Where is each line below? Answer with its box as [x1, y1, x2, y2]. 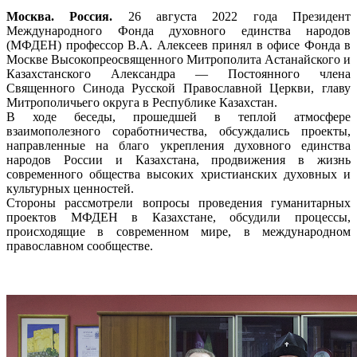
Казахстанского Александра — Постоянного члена [6, 66, 351, 80]
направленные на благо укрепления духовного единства [6, 138, 351, 152]
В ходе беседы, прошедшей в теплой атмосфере [6, 109, 351, 124]
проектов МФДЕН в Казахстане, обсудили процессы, [6, 210, 351, 224]
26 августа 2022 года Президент [112, 9, 351, 23]
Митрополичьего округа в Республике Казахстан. [6, 95, 277, 109]
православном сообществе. [6, 238, 153, 253]
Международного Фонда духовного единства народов [6, 23, 351, 37]
